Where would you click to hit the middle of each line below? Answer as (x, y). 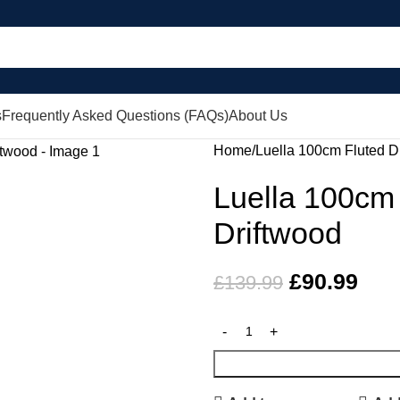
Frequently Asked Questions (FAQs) (115, 116)
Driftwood (278, 233)
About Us (258, 116)
